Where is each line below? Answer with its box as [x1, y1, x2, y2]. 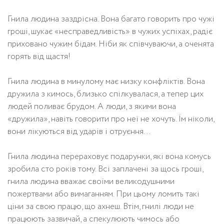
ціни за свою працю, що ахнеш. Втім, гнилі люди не [7, 200, 194, 213]
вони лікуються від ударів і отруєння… [7, 125, 150, 138]
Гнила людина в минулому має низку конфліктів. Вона [7, 75, 205, 88]
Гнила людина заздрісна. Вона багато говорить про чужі [7, 13, 214, 25]
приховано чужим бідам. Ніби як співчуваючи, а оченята [7, 38, 214, 50]
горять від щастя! [7, 50, 70, 63]
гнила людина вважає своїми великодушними [7, 175, 174, 188]
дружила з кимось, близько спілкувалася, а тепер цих [7, 88, 203, 100]
